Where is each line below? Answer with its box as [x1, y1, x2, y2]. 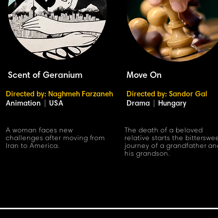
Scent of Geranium [8, 72, 83, 80]
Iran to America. [6, 143, 60, 150]
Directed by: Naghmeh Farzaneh [6, 91, 113, 98]
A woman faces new [6, 127, 73, 134]
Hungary [158, 100, 186, 108]
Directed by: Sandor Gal [127, 91, 207, 98]
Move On [127, 72, 162, 80]
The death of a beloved [125, 127, 203, 134]
